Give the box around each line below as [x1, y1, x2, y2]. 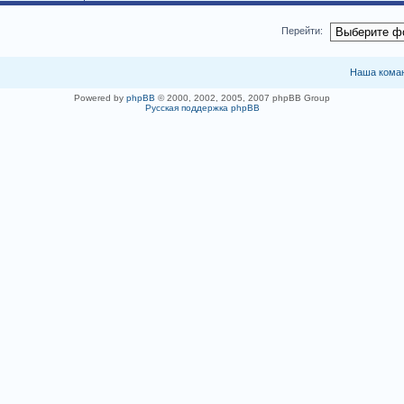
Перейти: [280, 25, 323, 37]
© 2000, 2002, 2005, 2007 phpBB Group [155, 93, 330, 104]
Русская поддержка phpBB [144, 103, 260, 114]
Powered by [74, 93, 126, 104]
